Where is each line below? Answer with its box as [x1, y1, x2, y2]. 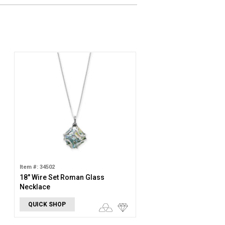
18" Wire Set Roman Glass [19, 173, 104, 181]
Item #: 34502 [19, 164, 55, 170]
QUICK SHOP [28, 201, 66, 208]
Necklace [19, 183, 50, 191]
